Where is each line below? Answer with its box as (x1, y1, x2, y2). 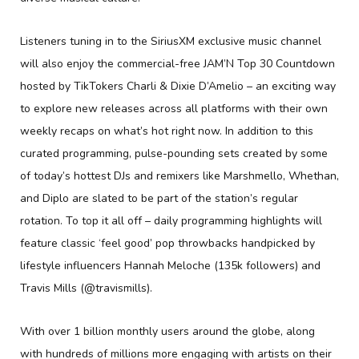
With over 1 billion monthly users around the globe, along (20, 324, 315, 340)
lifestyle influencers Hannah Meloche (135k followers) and (20, 258, 321, 274)
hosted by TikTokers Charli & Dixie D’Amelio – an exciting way (20, 79, 336, 95)
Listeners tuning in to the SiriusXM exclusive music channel (20, 34, 321, 50)
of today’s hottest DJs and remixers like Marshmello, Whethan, (20, 168, 339, 184)
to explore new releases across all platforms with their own (20, 101, 328, 117)
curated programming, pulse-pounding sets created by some (20, 146, 328, 162)
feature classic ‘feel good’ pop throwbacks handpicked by (20, 236, 315, 252)
